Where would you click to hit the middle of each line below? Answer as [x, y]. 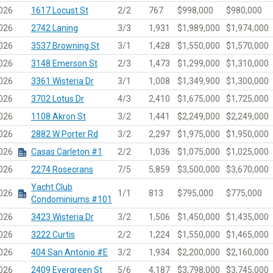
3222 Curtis [53, 234]
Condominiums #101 [71, 199]
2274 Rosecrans [62, 169]
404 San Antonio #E [69, 252]
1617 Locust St [59, 10]
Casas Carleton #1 [66, 151]
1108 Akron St [58, 116]
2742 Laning [54, 28]
